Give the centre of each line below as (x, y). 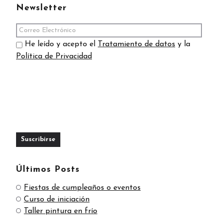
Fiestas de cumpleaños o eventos (82, 188)
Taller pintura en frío (61, 211)
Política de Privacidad (54, 56)
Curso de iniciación (57, 199)
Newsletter (41, 8)
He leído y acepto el (61, 44)
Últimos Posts (48, 169)
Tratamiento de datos (136, 44)
